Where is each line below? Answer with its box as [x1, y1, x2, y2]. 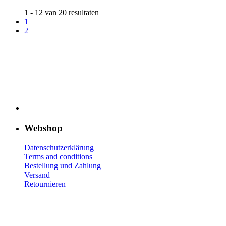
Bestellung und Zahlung [24, 161, 101, 170]
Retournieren [24, 179, 66, 188]
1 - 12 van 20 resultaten [24, 8, 99, 17]
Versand [24, 170, 50, 179]
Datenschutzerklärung [24, 143, 94, 152]
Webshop [24, 122, 63, 133]
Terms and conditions [24, 152, 92, 161]
